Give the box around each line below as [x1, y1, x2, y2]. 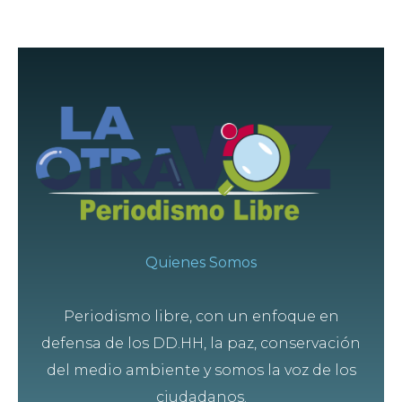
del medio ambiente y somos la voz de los [46, 362, 356, 379]
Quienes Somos [145, 254, 257, 271]
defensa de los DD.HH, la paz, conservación [41, 335, 361, 352]
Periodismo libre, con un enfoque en [63, 308, 339, 325]
